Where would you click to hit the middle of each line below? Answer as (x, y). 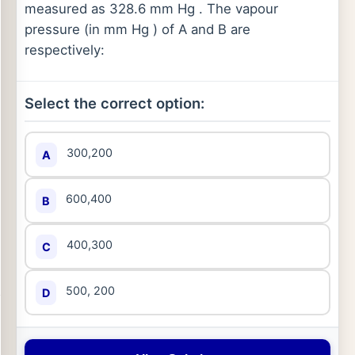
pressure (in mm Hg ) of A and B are (137, 29)
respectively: (65, 50)
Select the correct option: (115, 103)
